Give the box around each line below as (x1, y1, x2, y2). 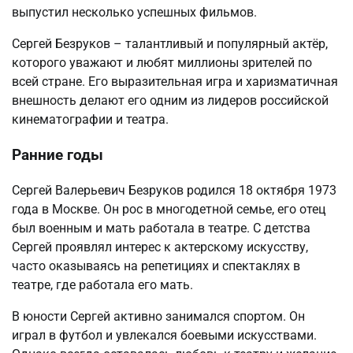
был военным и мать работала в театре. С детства (12, 220, 310, 236)
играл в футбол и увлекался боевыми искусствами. (12, 327, 317, 343)
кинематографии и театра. (12, 112, 169, 128)
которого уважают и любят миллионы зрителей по (12, 55, 312, 71)
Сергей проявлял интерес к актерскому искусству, (12, 239, 308, 255)
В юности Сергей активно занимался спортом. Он (12, 308, 305, 324)
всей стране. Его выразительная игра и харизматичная (12, 74, 338, 90)
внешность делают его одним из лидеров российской (12, 93, 329, 109)
